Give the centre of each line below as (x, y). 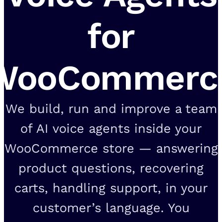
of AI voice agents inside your (111, 128)
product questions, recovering (111, 168)
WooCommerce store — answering (111, 148)
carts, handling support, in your (111, 188)
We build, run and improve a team (111, 108)
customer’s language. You (111, 207)
